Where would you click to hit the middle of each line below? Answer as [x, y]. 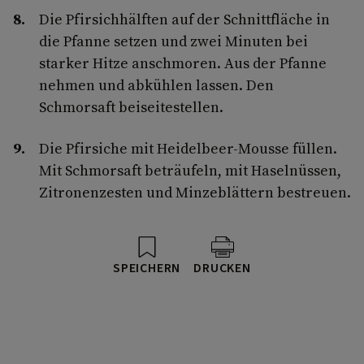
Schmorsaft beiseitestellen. [131, 106]
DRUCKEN [222, 268]
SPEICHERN [147, 268]
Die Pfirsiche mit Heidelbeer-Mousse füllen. [188, 148]
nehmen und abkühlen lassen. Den [156, 84]
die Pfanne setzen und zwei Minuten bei [173, 41]
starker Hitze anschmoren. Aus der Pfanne [183, 63]
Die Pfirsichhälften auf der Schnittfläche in [184, 19]
